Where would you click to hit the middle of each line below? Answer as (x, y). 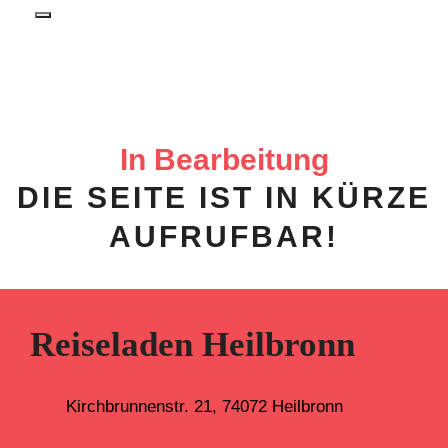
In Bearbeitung (224, 160)
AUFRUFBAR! (224, 237)
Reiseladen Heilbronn (192, 345)
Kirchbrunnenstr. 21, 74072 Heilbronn (205, 407)
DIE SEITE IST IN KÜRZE (224, 198)
